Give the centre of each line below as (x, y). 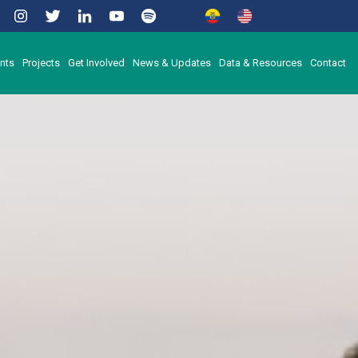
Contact (328, 62)
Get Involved (96, 62)
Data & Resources (261, 62)
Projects (41, 62)
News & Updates (172, 62)
